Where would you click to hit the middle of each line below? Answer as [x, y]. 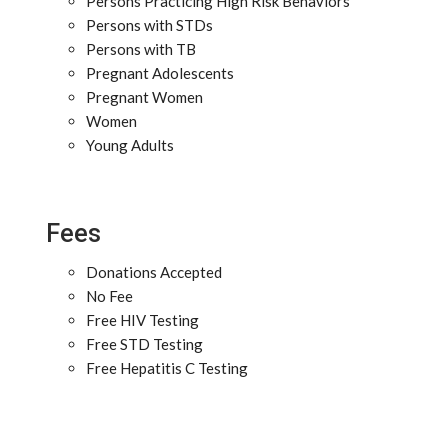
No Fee [109, 296]
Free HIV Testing [142, 320]
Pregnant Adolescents [160, 73]
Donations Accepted [154, 272]
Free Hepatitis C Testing [167, 368]
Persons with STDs [149, 25]
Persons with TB [141, 49]
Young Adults [130, 145]
